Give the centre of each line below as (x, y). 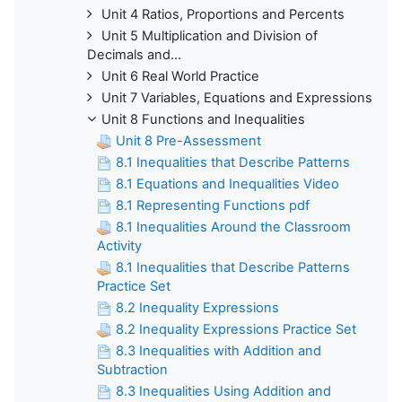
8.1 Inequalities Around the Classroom (233, 227)
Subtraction (132, 369)
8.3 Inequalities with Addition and (218, 350)
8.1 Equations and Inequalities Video (227, 184)
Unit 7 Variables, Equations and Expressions (237, 97)
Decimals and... (134, 54)
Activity (119, 245)
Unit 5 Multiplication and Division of (210, 35)
